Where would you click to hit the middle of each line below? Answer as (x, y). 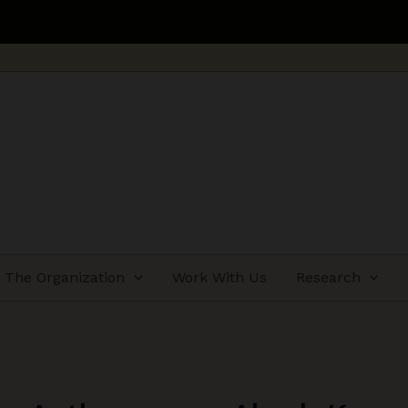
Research (328, 277)
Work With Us (219, 277)
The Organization (65, 277)
